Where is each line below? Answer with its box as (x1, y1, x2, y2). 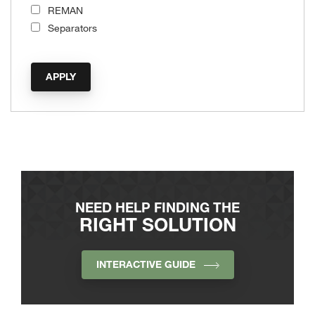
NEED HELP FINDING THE (75, 198, 240, 215)
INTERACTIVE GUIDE (96, 258, 204, 271)
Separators (48, 22, 97, 34)
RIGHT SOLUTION (79, 212, 236, 236)
